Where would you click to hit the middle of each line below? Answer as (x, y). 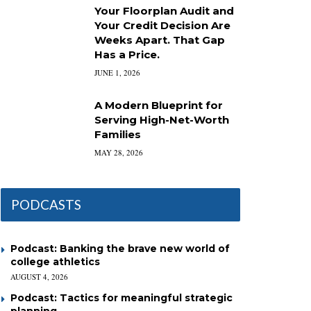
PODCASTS (46, 204)
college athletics (55, 262)
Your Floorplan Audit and (164, 11)
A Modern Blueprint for (159, 105)
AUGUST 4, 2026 (39, 277)
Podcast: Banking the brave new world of (120, 249)
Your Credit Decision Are (162, 25)
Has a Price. (127, 54)
